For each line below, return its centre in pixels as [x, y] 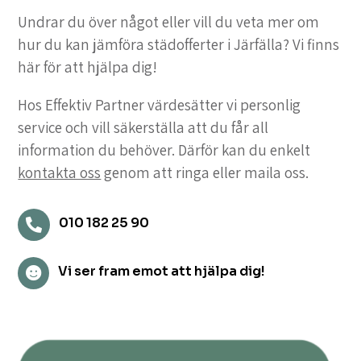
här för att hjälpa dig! [88, 67]
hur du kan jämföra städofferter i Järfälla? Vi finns [179, 45]
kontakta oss [60, 173]
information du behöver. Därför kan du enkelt [164, 150]
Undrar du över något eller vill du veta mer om [169, 22]
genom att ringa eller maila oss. [205, 173]
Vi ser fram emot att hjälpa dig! [162, 272]
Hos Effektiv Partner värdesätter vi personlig [160, 105]
